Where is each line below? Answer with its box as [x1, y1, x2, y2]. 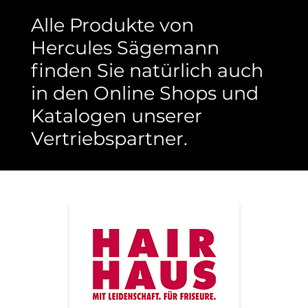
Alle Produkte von [31, 14, 194, 36]
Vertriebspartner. [31, 127, 188, 150]
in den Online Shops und [31, 82, 258, 104]
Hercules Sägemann [31, 36, 219, 59]
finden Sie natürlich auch [31, 59, 263, 82]
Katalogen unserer [31, 104, 202, 127]
